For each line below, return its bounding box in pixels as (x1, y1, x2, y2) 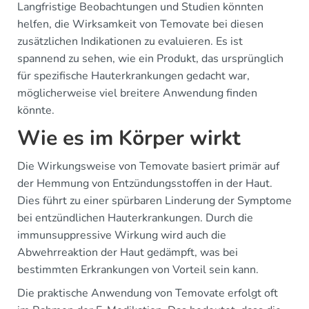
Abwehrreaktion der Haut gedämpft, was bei (17, 245, 238, 261)
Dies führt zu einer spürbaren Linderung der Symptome (17, 193, 292, 209)
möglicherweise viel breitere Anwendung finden (17, 86, 257, 101)
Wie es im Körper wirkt (17, 124, 241, 153)
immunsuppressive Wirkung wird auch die (17, 228, 226, 243)
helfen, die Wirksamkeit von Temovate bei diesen (17, 17, 263, 32)
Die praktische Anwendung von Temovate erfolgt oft (17, 286, 278, 301)
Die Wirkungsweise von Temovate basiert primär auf (17, 159, 279, 175)
